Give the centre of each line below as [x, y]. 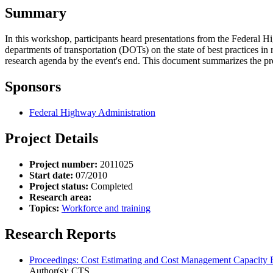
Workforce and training [106, 208]
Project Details [51, 138]
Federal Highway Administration [92, 112]
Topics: [44, 208]
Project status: [59, 186]
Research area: [60, 197]
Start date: [51, 175]
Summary [36, 13]
